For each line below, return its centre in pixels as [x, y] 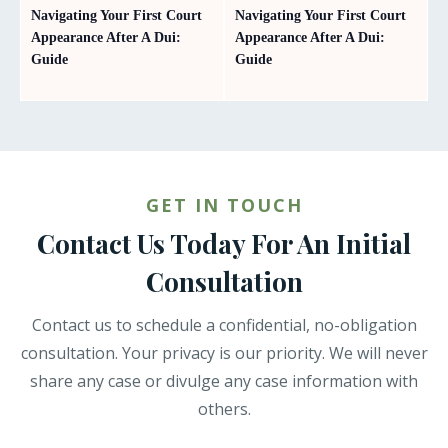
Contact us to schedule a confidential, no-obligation [224, 324]
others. [224, 408]
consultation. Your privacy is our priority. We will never [224, 352]
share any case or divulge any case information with [224, 380]
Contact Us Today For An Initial [224, 243]
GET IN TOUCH [224, 204]
